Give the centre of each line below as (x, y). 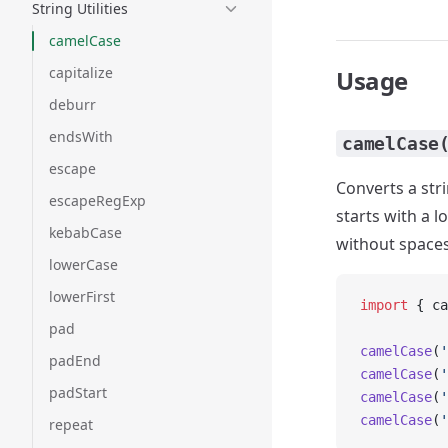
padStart (78, 392)
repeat (71, 424)
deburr (72, 104)
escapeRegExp (97, 200)
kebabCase (85, 232)
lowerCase (83, 264)
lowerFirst (82, 296)
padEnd (75, 360)
